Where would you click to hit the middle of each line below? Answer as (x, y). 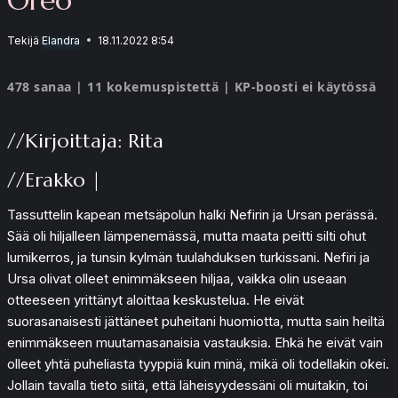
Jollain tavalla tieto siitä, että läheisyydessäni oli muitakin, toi (187, 385)
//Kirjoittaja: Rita (85, 140)
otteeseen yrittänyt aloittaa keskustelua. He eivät (155, 299)
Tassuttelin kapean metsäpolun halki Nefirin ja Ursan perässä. (192, 214)
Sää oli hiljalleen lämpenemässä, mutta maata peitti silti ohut (187, 235)
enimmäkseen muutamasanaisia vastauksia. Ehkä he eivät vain (195, 342)
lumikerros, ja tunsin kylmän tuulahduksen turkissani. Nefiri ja (188, 257)
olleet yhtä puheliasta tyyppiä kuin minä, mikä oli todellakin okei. (198, 363)
